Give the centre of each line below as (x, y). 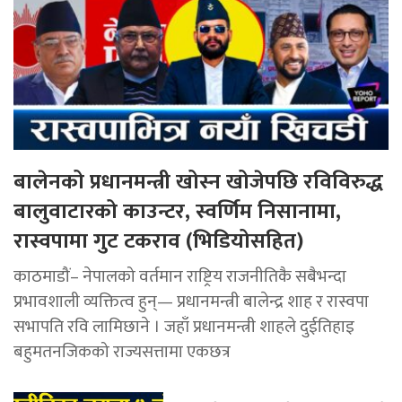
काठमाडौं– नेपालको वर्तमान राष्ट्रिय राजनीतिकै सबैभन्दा (180, 276)
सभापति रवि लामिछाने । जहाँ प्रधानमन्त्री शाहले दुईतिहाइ (184, 326)
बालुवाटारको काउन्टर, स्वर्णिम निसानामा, (177, 211)
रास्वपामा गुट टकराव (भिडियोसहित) (158, 241)
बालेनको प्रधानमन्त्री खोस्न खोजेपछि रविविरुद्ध (198, 182)
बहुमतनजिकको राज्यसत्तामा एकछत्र (122, 351)
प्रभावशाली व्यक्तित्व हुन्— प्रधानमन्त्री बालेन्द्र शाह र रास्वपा (191, 301)
